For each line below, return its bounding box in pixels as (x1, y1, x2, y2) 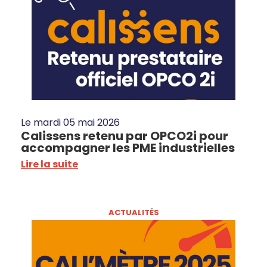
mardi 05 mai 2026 (33, 116, 120, 130)
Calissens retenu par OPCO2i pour (21, 128, 228, 145)
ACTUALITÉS (108, 207, 159, 219)
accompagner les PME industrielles (21, 139, 235, 157)
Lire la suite (21, 157, 78, 172)
